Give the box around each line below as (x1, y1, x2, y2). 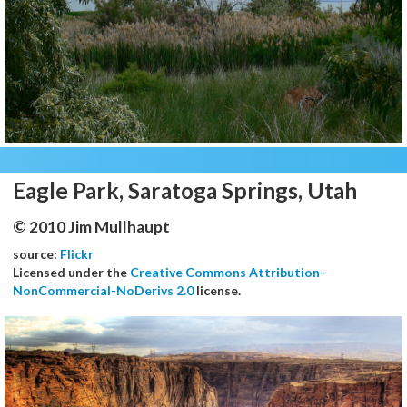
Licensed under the (13, 263, 130, 280)
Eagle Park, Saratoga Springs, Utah (13, 176, 357, 203)
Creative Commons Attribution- (130, 263, 325, 280)
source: (13, 245, 60, 262)
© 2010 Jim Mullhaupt (13, 216, 170, 236)
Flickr (60, 245, 94, 262)
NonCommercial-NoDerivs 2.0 (13, 282, 194, 298)
